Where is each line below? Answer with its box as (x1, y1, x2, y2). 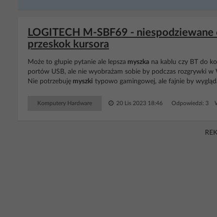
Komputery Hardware (37, 100, 92, 106)
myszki (71, 78, 93, 85)
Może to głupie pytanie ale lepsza (28, 59, 126, 65)
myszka (126, 59, 149, 65)
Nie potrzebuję (28, 78, 71, 85)
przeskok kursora (28, 39, 109, 49)
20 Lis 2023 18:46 (115, 100, 163, 106)
